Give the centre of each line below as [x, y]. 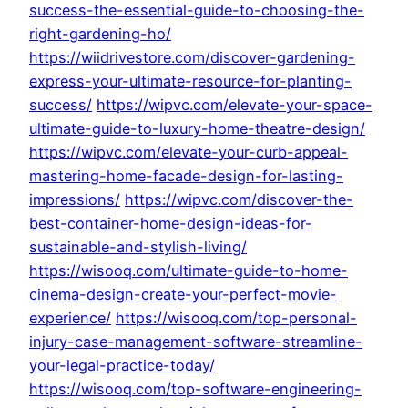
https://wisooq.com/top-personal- [236, 318]
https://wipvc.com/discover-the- [239, 200]
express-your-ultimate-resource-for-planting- [190, 82]
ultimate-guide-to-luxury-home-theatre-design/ [197, 129]
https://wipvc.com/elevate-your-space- [235, 105]
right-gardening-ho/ [100, 34]
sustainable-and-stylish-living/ [138, 247]
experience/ [70, 318]
